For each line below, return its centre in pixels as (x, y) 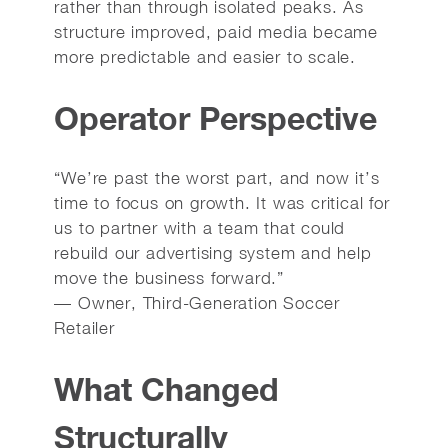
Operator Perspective (216, 118)
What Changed (167, 389)
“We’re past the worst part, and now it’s (217, 178)
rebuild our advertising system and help (213, 253)
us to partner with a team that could (200, 228)
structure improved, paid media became (216, 32)
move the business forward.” (169, 278)
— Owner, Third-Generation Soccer (197, 303)
